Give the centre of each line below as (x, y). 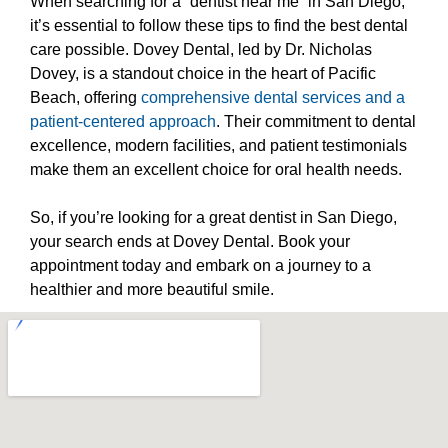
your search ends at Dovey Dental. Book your (190, 242)
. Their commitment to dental (316, 122)
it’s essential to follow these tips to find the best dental (219, 26)
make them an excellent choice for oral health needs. (218, 170)
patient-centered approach (123, 122)
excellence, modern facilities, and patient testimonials (218, 146)
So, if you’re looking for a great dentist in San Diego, (213, 218)
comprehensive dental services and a (273, 98)
